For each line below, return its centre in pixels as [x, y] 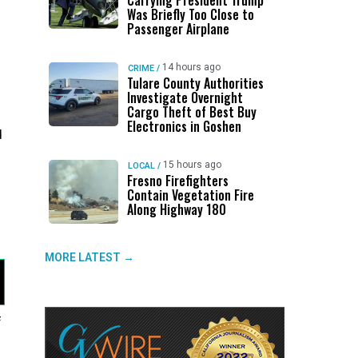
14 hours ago [191, 67]
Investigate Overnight [185, 97]
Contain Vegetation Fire [190, 195]
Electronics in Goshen [184, 126]
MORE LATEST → [89, 257]
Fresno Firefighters [177, 181]
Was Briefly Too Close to [190, 14]
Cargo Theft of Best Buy [191, 112]
